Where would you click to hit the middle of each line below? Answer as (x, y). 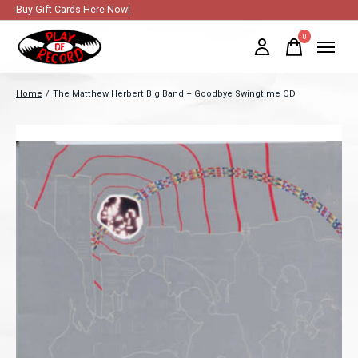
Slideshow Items (63, 131)
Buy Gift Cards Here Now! (73, 10)
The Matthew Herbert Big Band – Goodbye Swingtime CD (175, 94)
